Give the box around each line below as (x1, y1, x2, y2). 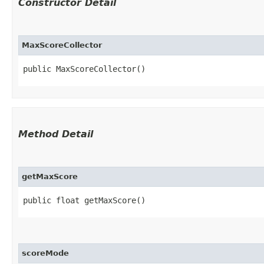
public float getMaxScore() (23, 196, 146, 205)
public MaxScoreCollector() (23, 64, 146, 74)
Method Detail (18, 128, 93, 140)
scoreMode (22, 249, 69, 258)
